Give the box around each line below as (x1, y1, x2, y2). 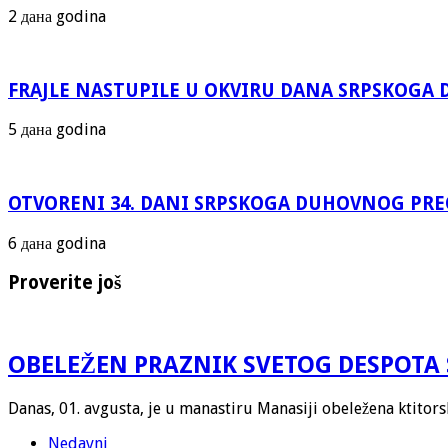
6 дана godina (8, 233, 106, 253)
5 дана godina (8, 120, 106, 140)
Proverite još (8, 271, 121, 293)
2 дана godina (8, 6, 106, 26)
